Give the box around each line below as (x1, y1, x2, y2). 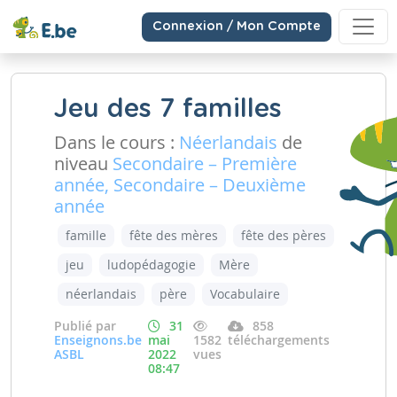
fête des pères (241, 227, 326, 244)
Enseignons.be (54, 331, 142, 348)
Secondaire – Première (113, 152, 297, 175)
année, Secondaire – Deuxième (54, 173, 306, 197)
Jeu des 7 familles (54, 97, 282, 122)
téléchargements (228, 331, 330, 348)
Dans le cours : (54, 130, 179, 154)
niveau (54, 152, 113, 175)
